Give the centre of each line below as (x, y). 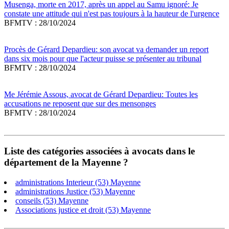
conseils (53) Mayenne (52, 200)
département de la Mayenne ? (66, 163)
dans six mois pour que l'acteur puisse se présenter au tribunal (103, 59)
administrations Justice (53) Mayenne (75, 191)
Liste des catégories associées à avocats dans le (99, 151)
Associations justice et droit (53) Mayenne (83, 210)
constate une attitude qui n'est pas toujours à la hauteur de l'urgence (112, 14)
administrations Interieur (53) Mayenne (78, 182)
